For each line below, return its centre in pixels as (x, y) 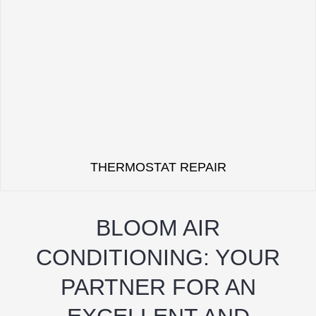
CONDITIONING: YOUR (158, 257)
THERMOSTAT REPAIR (158, 167)
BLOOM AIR (158, 227)
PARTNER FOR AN (158, 287)
